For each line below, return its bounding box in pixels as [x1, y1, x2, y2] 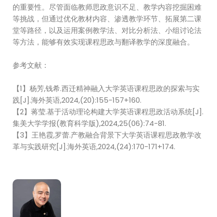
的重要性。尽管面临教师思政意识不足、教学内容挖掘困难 [13, 2, 202, 12]
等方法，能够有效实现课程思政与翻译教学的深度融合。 [13, 37, 195, 47]
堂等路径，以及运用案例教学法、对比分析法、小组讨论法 [13, 25, 202, 35]
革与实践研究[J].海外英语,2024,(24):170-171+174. [13, 141, 176, 152]
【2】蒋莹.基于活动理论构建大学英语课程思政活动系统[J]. [13, 107, 204, 117]
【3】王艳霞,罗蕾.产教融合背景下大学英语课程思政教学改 [13, 130, 202, 140]
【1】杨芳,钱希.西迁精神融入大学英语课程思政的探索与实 [13, 83, 200, 93]
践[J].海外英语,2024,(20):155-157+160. [13, 95, 142, 105]
